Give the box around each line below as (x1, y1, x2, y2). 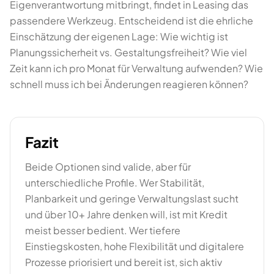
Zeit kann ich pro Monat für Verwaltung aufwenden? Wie (10, 62, 263, 75)
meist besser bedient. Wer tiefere (25, 224, 180, 237)
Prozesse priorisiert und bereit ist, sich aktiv (25, 256, 222, 268)
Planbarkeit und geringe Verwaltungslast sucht (25, 192, 239, 205)
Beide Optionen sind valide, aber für (25, 160, 191, 173)
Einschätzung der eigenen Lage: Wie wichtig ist (10, 30, 228, 43)
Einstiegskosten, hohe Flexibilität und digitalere (25, 240, 244, 253)
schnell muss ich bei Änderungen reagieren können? (10, 78, 248, 91)
